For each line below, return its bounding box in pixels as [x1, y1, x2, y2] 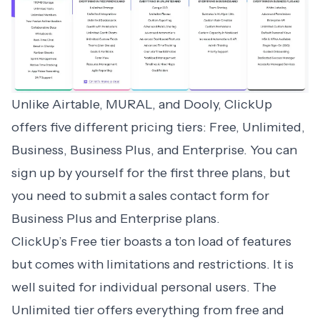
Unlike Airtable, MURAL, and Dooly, [11, 96, 224, 112]
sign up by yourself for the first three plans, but [11, 164, 290, 181]
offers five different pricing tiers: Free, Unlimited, [11, 119, 305, 135]
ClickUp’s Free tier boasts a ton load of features [11, 233, 291, 249]
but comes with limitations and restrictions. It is [11, 256, 294, 272]
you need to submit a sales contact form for [11, 187, 269, 204]
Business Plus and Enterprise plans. [11, 210, 223, 226]
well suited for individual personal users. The [11, 279, 276, 295]
